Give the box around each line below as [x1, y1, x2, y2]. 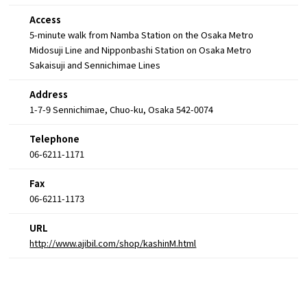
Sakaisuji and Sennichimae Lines [29, 58, 161, 72]
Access [29, 13, 62, 27]
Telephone [29, 132, 80, 146]
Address [29, 88, 69, 101]
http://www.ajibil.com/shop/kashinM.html [29, 236, 197, 250]
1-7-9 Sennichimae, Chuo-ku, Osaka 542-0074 [29, 103, 214, 116]
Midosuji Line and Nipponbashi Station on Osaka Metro [29, 43, 252, 57]
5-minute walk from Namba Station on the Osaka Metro [29, 28, 254, 42]
